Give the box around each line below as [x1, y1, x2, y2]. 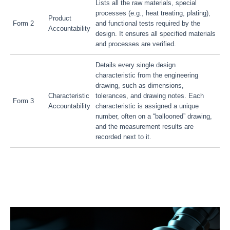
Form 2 [13, 20, 34, 27]
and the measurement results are [95, 123, 194, 130]
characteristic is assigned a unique [95, 102, 199, 110]
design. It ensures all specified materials [95, 30, 216, 37]
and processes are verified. [95, 40, 176, 48]
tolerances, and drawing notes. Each [95, 92, 204, 100]
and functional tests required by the [95, 20, 200, 27]
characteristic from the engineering [95, 71, 198, 79]
